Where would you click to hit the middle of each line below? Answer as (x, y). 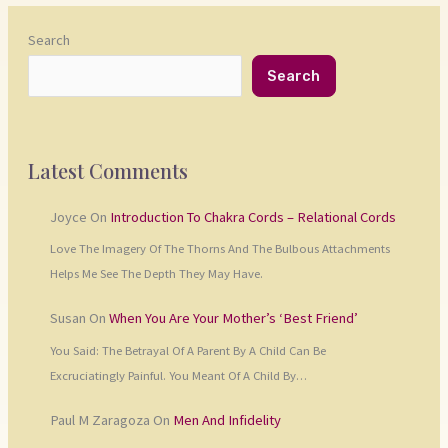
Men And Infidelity (226, 419)
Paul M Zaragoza (99, 419)
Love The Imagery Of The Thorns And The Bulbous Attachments (219, 248)
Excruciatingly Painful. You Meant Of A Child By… (178, 374)
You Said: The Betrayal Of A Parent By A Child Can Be (187, 349)
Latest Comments (107, 170)
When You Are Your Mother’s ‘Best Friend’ (233, 318)
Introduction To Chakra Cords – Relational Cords (252, 216)
